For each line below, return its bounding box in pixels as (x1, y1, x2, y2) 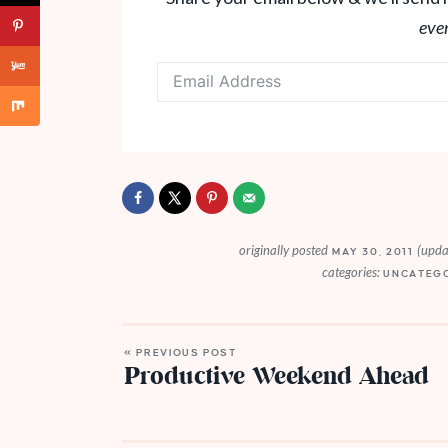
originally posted (239, 241, 329, 258)
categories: (321, 263, 380, 280)
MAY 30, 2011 (328, 245, 418, 257)
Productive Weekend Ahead (124, 359, 429, 395)
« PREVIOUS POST (124, 346, 237, 358)
